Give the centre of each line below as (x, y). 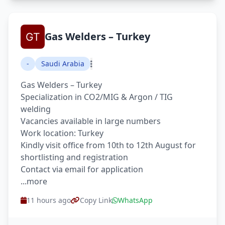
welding (36, 109)
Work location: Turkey (62, 133)
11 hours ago (49, 200)
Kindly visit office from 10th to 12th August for (108, 145)
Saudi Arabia (63, 64)
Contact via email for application (82, 169)
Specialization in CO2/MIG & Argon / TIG (97, 97)
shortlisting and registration (74, 157)
